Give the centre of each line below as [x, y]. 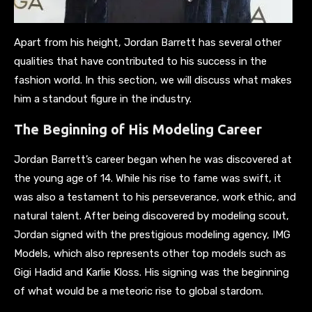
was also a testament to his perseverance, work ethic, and [155, 197]
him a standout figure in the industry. [103, 99]
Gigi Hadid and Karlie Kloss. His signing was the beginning [151, 272]
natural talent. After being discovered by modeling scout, [151, 216]
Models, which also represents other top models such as [150, 253]
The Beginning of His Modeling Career [138, 129]
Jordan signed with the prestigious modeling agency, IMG [152, 234]
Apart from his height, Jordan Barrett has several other [148, 42]
